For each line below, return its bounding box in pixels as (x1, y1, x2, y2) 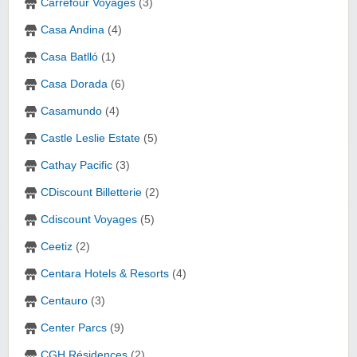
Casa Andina (41, 24, 104, 37)
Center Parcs (41, 322, 107, 335)
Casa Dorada (41, 78, 108, 91)
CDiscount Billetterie (41, 186, 142, 199)
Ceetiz (41, 241, 73, 253)
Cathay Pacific (41, 159, 112, 172)
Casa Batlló (41, 51, 98, 64)
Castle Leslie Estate (41, 132, 140, 145)
